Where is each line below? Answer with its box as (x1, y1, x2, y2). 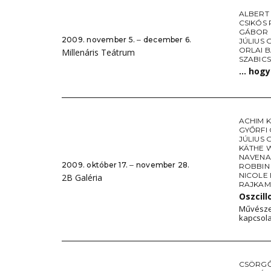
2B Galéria (62, 172, 102, 183)
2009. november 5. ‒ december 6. (62, 35, 192, 44)
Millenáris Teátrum (62, 47, 135, 58)
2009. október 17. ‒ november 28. (62, 160, 190, 169)
